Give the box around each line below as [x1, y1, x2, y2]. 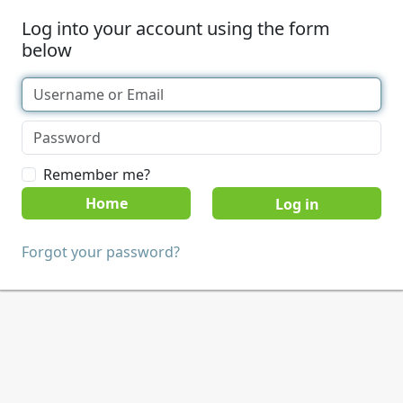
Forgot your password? [22, 242, 180, 262]
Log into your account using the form [22, 16, 330, 40]
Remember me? [43, 165, 150, 184]
